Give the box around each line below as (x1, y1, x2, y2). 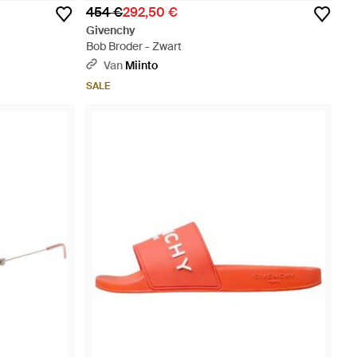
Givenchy (86, 23, 135, 37)
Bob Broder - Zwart (86, 39, 182, 53)
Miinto (125, 58, 158, 73)
